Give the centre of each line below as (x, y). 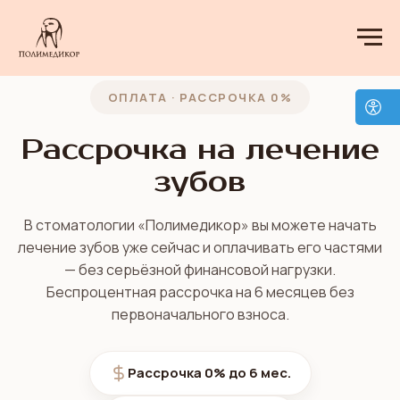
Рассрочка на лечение (200, 150)
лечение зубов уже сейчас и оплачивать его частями (200, 247)
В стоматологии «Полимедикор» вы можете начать (200, 225)
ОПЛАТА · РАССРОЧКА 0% (200, 97)
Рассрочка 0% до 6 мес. (209, 373)
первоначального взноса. (200, 314)
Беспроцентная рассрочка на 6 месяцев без (200, 292)
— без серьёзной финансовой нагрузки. (200, 270)
